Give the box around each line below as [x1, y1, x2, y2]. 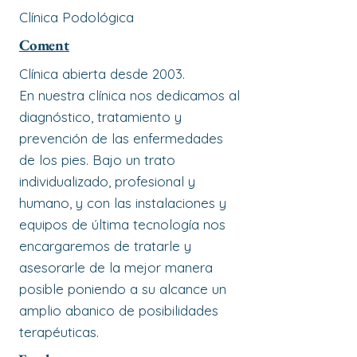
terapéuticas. [19, 324, 99, 340]
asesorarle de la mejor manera [19, 259, 213, 276]
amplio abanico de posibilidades [19, 302, 218, 319]
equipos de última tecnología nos [19, 216, 226, 233]
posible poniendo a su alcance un [19, 280, 226, 297]
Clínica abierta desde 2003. [19, 65, 185, 82]
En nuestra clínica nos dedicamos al [19, 87, 240, 104]
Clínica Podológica [19, 9, 134, 25]
